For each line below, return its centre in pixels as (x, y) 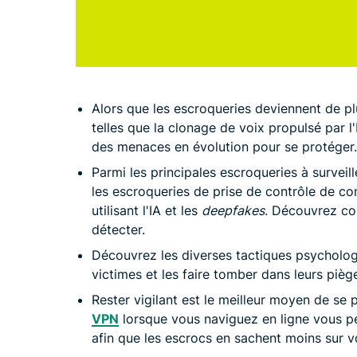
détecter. (118, 230)
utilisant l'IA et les (147, 211)
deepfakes (233, 211)
